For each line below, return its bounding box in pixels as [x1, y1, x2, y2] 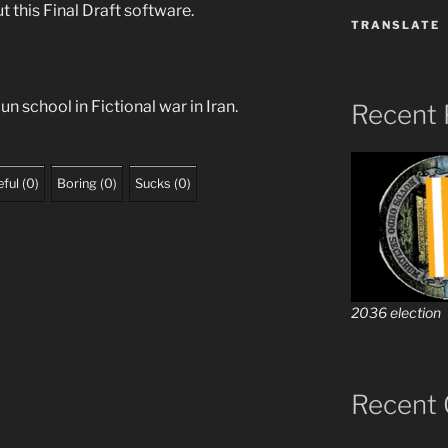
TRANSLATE [350, 17, 440, 32]
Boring [57, 175, 97, 191]
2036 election [350, 304, 441, 322]
